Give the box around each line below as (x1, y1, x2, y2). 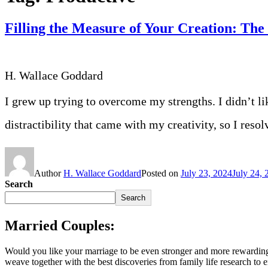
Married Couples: (5, 217, 115, 233)
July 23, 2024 (181, 167, 232, 178)
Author (34, 167, 63, 178)
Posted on (141, 167, 181, 178)
